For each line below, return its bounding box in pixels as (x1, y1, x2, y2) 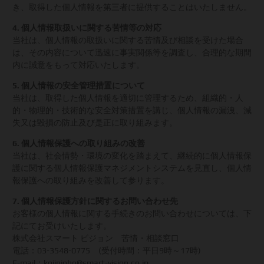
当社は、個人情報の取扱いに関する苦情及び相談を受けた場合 (12, 35, 243, 45)
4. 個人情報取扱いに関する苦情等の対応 (12, 23, 161, 32)
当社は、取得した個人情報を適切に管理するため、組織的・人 (12, 93, 243, 103)
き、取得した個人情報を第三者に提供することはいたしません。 (12, 2, 252, 12)
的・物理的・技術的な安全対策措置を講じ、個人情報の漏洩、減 (12, 105, 252, 115)
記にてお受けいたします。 (12, 221, 111, 230)
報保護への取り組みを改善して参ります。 (12, 176, 169, 185)
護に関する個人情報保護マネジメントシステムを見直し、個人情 (12, 163, 252, 173)
